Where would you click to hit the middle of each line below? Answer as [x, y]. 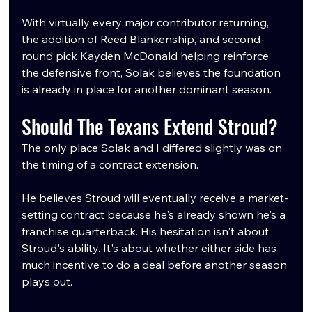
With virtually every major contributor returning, [147, 23]
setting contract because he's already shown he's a [155, 215]
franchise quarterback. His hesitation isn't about [147, 232]
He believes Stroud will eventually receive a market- [155, 198]
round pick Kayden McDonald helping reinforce [147, 56]
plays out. [47, 282]
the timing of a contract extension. [110, 165]
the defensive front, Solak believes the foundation [153, 73]
